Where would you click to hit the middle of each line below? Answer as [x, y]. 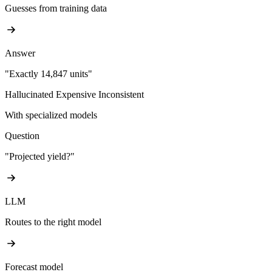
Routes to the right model [53, 222]
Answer [20, 53]
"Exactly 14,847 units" [49, 74]
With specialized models [51, 115]
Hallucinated [29, 95]
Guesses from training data [56, 8]
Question [22, 136]
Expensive [76, 95]
